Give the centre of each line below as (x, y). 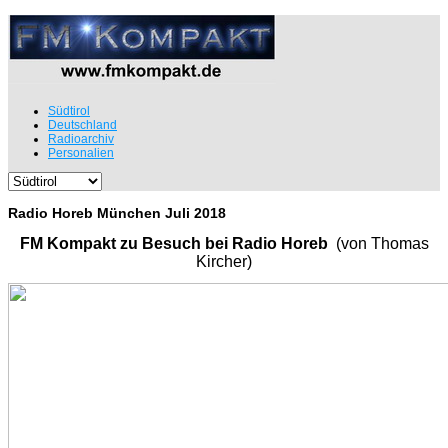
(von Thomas (382, 243)
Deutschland (82, 124)
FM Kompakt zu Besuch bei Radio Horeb (177, 243)
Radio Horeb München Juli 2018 (117, 212)
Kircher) (224, 261)
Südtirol (69, 110)
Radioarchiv (81, 138)
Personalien (81, 152)
